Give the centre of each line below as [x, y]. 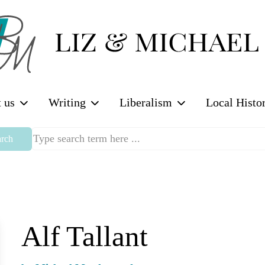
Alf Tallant [85, 237]
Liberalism [146, 103]
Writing [67, 103]
